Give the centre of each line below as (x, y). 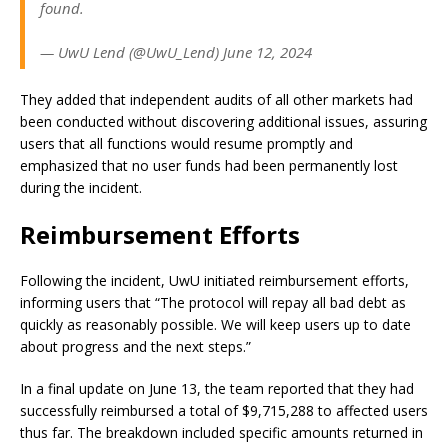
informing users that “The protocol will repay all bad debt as (213, 302)
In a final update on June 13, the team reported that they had (217, 388)
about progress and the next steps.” (135, 346)
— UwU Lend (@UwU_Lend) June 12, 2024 (176, 51)
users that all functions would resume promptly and (186, 143)
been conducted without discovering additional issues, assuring (223, 121)
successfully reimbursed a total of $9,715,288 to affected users (224, 410)
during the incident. (81, 187)
